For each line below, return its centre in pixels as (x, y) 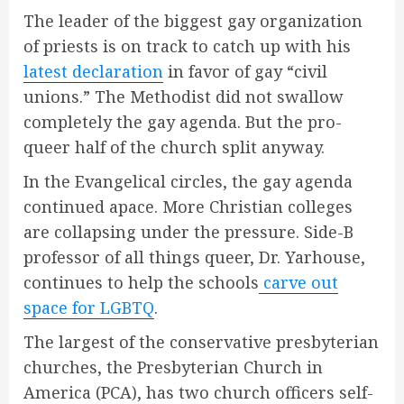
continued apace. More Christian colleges (188, 207)
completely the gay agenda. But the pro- (183, 122)
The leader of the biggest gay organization (193, 21)
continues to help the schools (141, 283)
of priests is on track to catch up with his (187, 46)
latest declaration (93, 72)
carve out (298, 283)
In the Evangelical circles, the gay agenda (188, 182)
